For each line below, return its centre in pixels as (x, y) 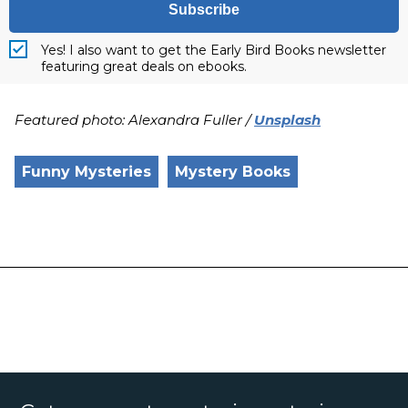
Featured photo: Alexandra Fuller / (134, 119)
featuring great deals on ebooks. (144, 66)
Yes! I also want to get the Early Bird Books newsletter (214, 50)
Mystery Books (233, 171)
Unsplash (287, 119)
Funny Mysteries (87, 171)
